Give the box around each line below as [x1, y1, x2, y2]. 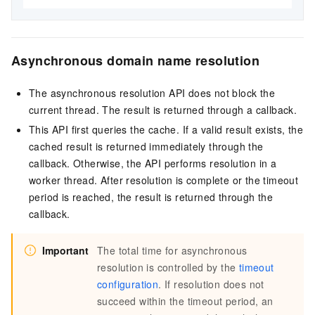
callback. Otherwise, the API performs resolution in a [29, 155, 277, 170]
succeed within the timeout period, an [97, 293, 274, 308]
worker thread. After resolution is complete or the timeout [29, 172, 299, 187]
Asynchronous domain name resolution [11, 51, 259, 70]
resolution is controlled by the [97, 259, 239, 274]
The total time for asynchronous [97, 243, 247, 257]
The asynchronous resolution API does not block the [29, 85, 275, 100]
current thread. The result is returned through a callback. [29, 102, 297, 117]
